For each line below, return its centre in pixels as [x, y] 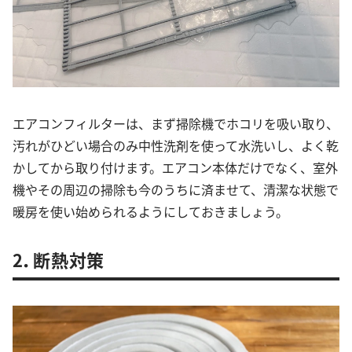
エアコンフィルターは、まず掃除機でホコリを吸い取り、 [176, 124]
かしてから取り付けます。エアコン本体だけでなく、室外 [175, 168]
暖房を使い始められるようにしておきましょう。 [150, 212]
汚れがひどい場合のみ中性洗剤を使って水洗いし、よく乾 [176, 146]
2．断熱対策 [59, 260]
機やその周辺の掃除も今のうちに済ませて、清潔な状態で [176, 190]
